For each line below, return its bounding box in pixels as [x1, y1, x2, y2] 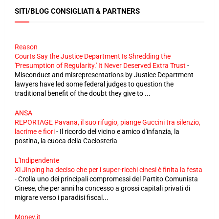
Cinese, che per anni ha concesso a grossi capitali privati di [15, 184, 190, 192]
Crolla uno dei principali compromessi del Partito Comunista [18, 175, 198, 183]
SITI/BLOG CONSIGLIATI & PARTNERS [15, 7, 140, 16]
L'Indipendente [15, 156, 59, 164]
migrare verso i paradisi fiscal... [15, 194, 109, 201]
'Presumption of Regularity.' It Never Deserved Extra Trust [15, 62, 186, 69]
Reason [15, 43, 38, 51]
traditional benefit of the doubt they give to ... [15, 89, 151, 97]
